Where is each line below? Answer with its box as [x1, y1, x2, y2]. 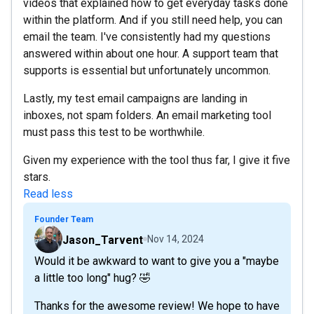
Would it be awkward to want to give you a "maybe [34, 254, 279, 268]
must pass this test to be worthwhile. [23, 125, 205, 139]
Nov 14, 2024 [147, 233, 204, 245]
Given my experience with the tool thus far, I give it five [23, 153, 290, 167]
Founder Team [34, 214, 93, 224]
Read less [23, 186, 73, 200]
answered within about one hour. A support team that [23, 46, 278, 60]
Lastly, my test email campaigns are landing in [23, 91, 247, 105]
